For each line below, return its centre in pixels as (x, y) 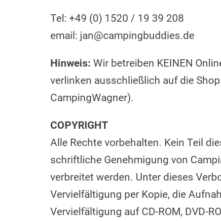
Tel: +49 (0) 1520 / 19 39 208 (117, 18)
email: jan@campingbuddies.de (122, 36)
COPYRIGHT (79, 125)
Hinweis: (71, 63)
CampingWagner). (92, 98)
